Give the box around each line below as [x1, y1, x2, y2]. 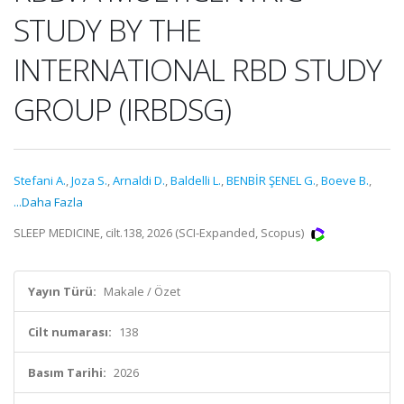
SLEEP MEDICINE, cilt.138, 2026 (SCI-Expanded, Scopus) [14, 225, 307, 241]
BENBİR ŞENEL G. [226, 172, 316, 188]
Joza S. [71, 172, 107, 188]
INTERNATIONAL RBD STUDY [14, 49, 381, 90]
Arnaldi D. [113, 172, 165, 188]
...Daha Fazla [14, 194, 83, 210]
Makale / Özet [104, 283, 180, 299]
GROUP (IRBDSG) [14, 88, 231, 130]
